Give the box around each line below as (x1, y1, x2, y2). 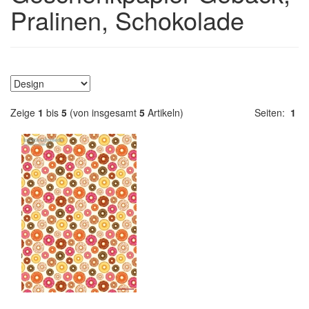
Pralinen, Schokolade (10, 2, 244, 37)
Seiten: (255, 106, 290, 119)
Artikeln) (145, 106, 183, 119)
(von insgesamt (67, 106, 139, 119)
